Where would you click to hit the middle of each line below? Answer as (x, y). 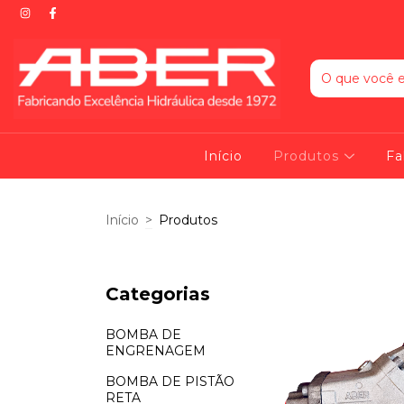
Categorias (158, 294)
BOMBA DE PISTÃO (170, 381)
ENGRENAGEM (156, 350)
